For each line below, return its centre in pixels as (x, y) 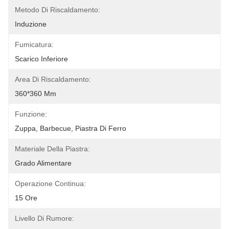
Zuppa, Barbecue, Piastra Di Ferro (71, 128)
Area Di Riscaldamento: (53, 79)
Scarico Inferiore (41, 59)
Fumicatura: (34, 44)
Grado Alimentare (43, 163)
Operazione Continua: (50, 184)
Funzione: (31, 114)
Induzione (31, 24)
